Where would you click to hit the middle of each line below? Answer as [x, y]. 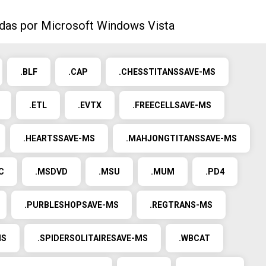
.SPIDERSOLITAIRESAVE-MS [93, 238]
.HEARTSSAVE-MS [59, 138]
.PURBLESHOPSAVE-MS [72, 205]
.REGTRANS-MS [181, 205]
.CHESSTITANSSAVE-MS [167, 72]
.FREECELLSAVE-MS [172, 105]
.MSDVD [51, 172]
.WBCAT [194, 238]
